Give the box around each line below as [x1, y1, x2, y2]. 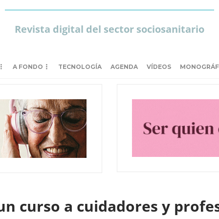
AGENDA [110, 63, 138, 70]
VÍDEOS [147, 63, 171, 70]
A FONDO [13, 63, 43, 70]
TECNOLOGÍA [58, 63, 102, 70]
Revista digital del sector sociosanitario [14, 22, 204, 36]
